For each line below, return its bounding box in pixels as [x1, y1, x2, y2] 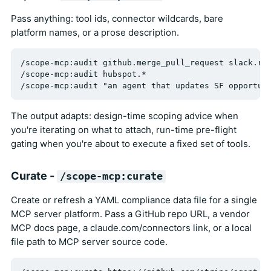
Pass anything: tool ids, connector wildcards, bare [11, 12, 223, 24]
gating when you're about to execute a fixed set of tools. [11, 137, 250, 149]
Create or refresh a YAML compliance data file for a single [11, 194, 257, 206]
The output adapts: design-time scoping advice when [11, 109, 238, 122]
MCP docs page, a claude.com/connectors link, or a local [11, 221, 252, 233]
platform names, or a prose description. [11, 26, 179, 38]
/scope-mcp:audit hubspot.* [21, 69, 146, 79]
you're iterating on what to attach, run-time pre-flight [11, 123, 237, 135]
